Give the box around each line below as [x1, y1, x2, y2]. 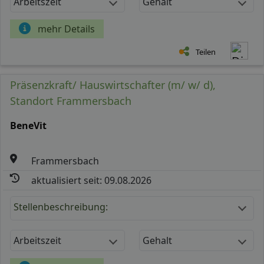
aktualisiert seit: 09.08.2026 [31, 173, 152, 187]
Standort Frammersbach [10, 93, 131, 108]
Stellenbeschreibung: [14, 200, 108, 213]
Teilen [196, 46, 216, 57]
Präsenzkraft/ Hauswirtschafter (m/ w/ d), [10, 77, 216, 92]
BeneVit [10, 118, 47, 132]
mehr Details [38, 22, 95, 35]
